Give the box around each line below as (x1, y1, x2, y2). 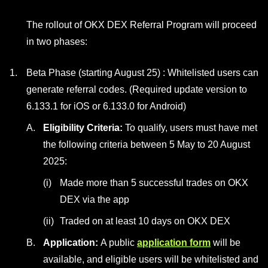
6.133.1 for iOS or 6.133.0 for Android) (26, 101, 186, 111)
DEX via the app (60, 194, 129, 205)
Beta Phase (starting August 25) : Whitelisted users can (26, 68, 258, 78)
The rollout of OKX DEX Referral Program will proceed (26, 20, 257, 30)
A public (100, 237, 137, 248)
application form (137, 237, 211, 248)
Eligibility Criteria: (43, 123, 125, 133)
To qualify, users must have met (125, 123, 257, 133)
